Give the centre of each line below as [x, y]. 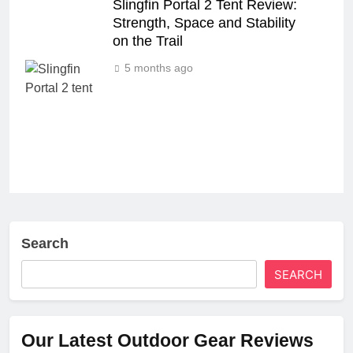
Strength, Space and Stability [204, 23]
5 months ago [159, 68]
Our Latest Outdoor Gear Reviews [167, 340]
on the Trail [148, 41]
